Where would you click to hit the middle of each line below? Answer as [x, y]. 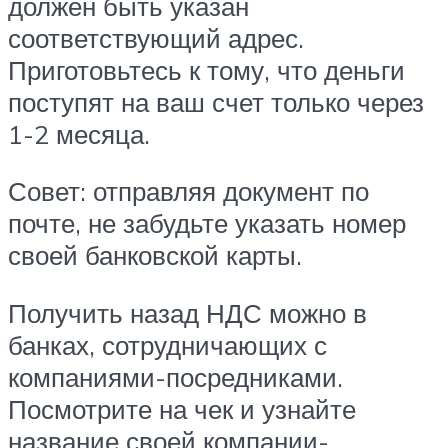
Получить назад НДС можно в [187, 312]
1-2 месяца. [79, 133]
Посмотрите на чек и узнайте [182, 408]
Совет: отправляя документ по [188, 191]
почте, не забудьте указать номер [207, 223]
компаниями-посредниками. [175, 376]
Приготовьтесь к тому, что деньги [206, 69]
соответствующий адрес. [156, 37]
